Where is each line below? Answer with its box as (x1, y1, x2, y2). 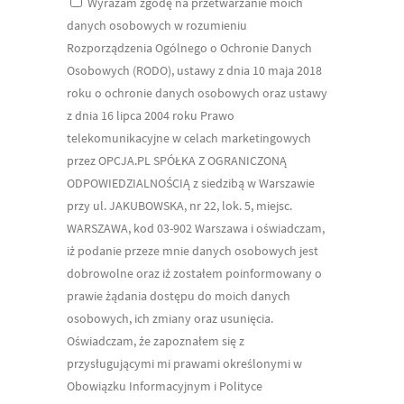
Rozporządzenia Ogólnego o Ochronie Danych (67, 39, 312, 56)
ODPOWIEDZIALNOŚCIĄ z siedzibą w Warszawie (67, 174, 315, 191)
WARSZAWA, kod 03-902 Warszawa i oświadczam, (67, 219, 325, 236)
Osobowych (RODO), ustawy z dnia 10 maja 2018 (67, 61, 322, 78)
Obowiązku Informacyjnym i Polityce (67, 377, 262, 394)
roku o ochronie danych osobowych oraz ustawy (67, 84, 327, 101)
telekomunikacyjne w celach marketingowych (67, 129, 311, 146)
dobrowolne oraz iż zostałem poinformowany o (67, 264, 322, 281)
